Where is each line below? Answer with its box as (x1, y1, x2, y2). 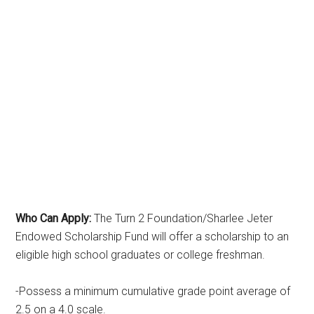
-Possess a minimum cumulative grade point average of (15, 284, 291, 298)
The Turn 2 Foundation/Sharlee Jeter (91, 211, 273, 225)
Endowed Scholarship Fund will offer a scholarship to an (15, 229, 289, 243)
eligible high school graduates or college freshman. (15, 247, 266, 261)
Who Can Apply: (15, 211, 92, 225)
